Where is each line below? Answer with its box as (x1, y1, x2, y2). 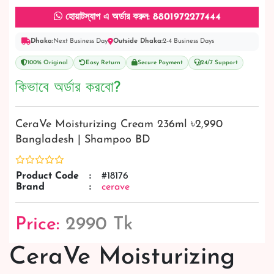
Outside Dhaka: (113, 37, 163, 45)
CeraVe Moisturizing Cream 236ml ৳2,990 (15, 118, 223, 130)
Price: (15, 215, 65, 234)
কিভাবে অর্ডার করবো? (15, 80, 120, 95)
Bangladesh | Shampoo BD (15, 133, 150, 146)
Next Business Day (53, 37, 108, 45)
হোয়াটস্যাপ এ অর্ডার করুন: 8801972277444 (62, 12, 221, 22)
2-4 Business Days (163, 37, 214, 45)
